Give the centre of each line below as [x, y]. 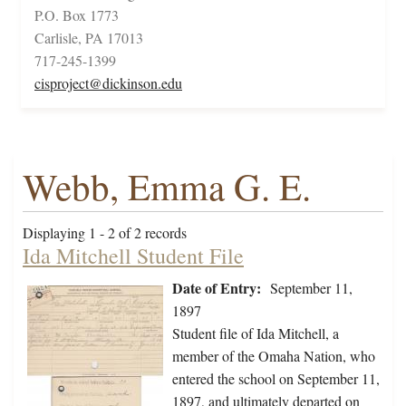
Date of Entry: [217, 288]
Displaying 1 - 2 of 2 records [105, 233]
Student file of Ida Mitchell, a [256, 333]
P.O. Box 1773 [77, 15]
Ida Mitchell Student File [133, 256]
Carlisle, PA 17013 [89, 38]
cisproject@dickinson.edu [108, 83]
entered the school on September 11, [276, 379]
